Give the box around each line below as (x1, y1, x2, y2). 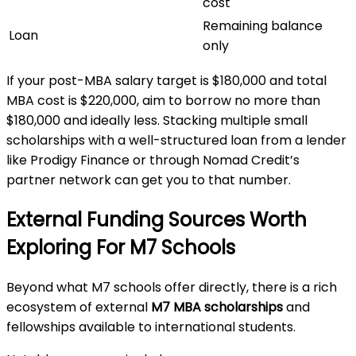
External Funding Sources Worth (6, 207, 307, 234)
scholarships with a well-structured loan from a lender (6, 131, 346, 150)
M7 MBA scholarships (151, 298, 283, 317)
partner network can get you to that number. (6, 171, 291, 190)
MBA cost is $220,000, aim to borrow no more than (6, 91, 320, 110)
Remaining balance (203, 17, 323, 36)
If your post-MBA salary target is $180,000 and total (6, 72, 327, 91)
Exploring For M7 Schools (6, 234, 235, 261)
